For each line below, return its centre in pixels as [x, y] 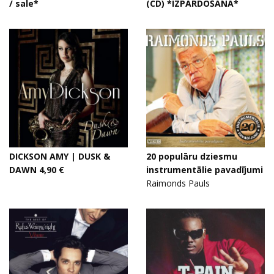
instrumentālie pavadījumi [205, 170]
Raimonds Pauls [178, 183]
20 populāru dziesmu [192, 156]
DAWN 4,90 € [37, 170]
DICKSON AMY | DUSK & [60, 156]
